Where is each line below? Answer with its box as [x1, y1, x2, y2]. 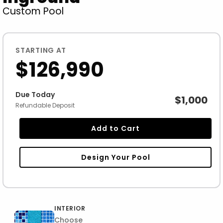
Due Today [15, 90, 55, 100]
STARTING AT [15, 45, 67, 56]
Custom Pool [2, 4, 64, 18]
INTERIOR [54, 204, 86, 213]
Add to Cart [91, 123, 140, 133]
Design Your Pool [81, 152, 150, 162]
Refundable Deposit [15, 101, 75, 110]
